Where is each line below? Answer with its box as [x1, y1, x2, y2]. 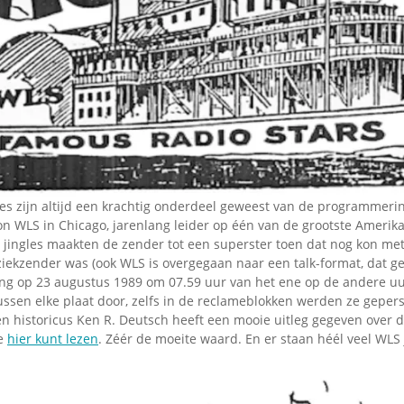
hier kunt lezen [7, 330, 98, 348]
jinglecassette [166, 86, 270, 108]
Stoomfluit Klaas [166, 27, 290, 50]
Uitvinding [166, 69, 243, 92]
